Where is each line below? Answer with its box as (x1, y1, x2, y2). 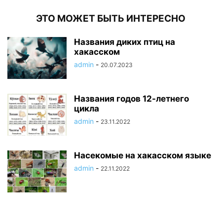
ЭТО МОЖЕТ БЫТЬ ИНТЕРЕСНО (36, 12, 185, 24)
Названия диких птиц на (74, 37, 175, 47)
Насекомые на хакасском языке (74, 150, 211, 160)
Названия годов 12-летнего (74, 93, 189, 104)
